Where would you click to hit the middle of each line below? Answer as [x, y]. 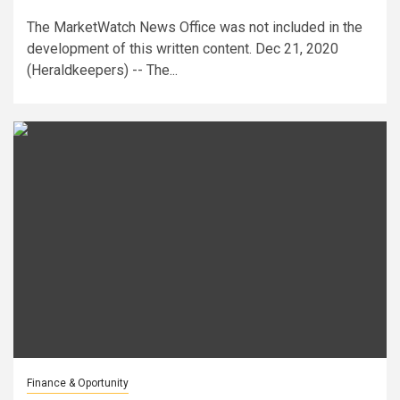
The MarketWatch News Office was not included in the [195, 27]
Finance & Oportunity [78, 383]
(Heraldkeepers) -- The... [102, 70]
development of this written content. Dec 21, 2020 [183, 48]
